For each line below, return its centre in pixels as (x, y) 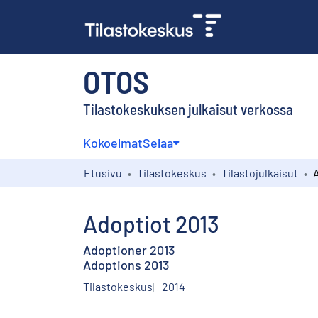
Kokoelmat (113, 142)
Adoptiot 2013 (151, 223)
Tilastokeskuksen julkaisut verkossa (188, 109)
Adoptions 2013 (126, 264)
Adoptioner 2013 (129, 250)
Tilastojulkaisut (260, 172)
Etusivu (103, 172)
